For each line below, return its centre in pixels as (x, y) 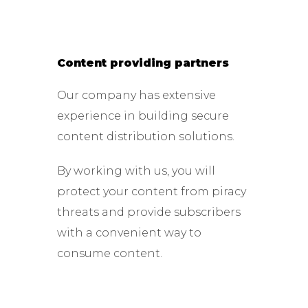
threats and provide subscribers (148, 212)
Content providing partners (143, 63)
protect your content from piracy (151, 191)
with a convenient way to (129, 232)
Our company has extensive (136, 95)
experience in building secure (143, 115)
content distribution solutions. (145, 136)
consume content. (109, 253)
